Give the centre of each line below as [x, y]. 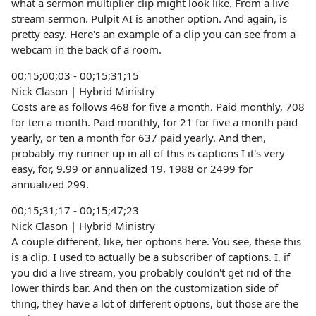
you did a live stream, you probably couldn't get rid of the [151, 272]
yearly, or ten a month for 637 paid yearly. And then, [139, 138]
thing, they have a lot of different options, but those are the [155, 303]
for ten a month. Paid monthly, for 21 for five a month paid [154, 122]
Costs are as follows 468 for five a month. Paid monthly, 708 [158, 107]
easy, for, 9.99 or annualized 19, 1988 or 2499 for [132, 169]
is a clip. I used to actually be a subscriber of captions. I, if [151, 257]
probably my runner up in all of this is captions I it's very [148, 153]
